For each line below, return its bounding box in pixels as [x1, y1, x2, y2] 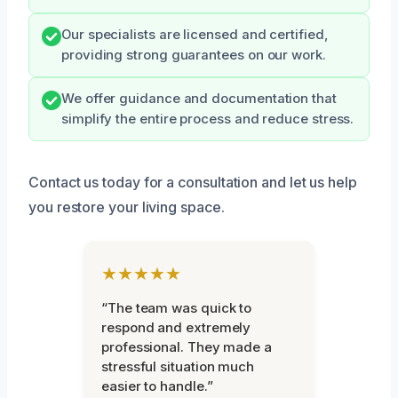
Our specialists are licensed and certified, [61, 26, 329, 43]
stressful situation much [101, 357, 255, 375]
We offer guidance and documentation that [61, 90, 337, 107]
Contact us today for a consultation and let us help [28, 172, 357, 191]
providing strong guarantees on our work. [61, 46, 326, 63]
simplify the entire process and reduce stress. [61, 110, 354, 127]
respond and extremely [101, 318, 251, 336]
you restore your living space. [28, 197, 225, 216]
